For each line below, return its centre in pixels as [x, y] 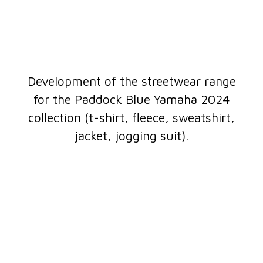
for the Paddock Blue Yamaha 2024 [131, 100]
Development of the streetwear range [131, 81]
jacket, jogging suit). [131, 136]
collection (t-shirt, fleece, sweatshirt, [131, 118]
